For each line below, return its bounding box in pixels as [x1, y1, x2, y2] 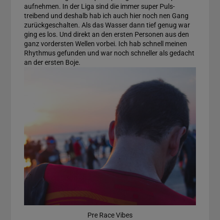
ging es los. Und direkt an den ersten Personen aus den [24, 30, 189, 39]
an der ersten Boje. [24, 58, 81, 67]
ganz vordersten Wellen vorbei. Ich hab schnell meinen [24, 40, 187, 48]
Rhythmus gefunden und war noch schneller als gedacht [24, 49, 194, 57]
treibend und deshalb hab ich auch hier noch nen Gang [24, 12, 189, 20]
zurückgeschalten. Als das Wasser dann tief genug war [24, 21, 190, 29]
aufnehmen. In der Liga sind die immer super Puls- [24, 2, 175, 11]
